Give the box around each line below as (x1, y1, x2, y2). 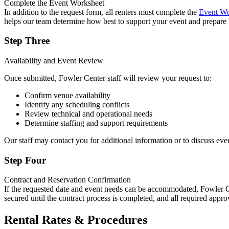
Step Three (4, 35, 50, 47)
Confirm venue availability (25, 91, 110, 100)
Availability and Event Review (4, 56, 103, 65)
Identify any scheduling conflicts (25, 100, 129, 109)
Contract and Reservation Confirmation (4, 175, 131, 185)
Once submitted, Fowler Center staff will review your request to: (4, 74, 212, 82)
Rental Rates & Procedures (4, 213, 147, 227)
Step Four (4, 154, 46, 166)
